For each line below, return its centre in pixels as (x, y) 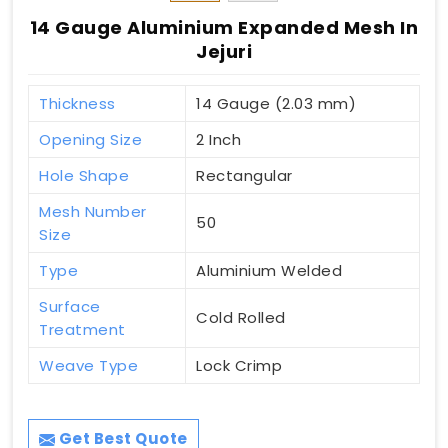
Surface (70, 306)
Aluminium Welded (269, 270)
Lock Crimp (239, 365)
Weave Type (88, 365)
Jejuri (224, 51)
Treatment (82, 329)
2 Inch (218, 139)
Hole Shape (84, 175)
